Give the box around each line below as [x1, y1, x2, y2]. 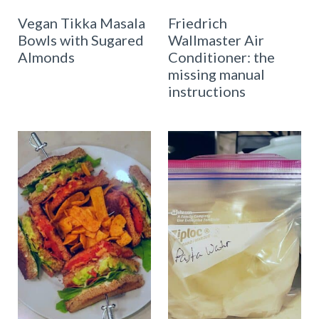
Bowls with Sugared [17, 31, 144, 48]
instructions [168, 82, 246, 100]
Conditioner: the [168, 48, 275, 66]
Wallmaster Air [168, 31, 264, 48]
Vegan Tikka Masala [17, 14, 145, 31]
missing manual [168, 65, 265, 83]
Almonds [17, 48, 75, 66]
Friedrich [168, 14, 227, 31]
